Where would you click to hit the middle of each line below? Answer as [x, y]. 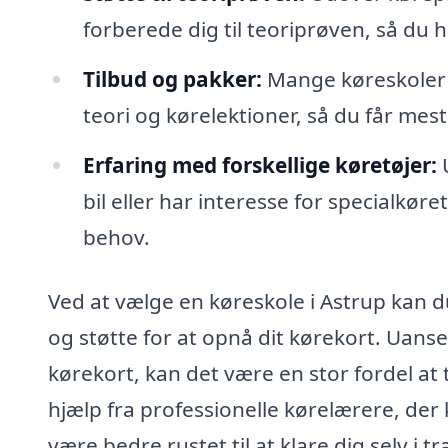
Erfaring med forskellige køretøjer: [259, 165]
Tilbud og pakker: [172, 79]
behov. [116, 237]
